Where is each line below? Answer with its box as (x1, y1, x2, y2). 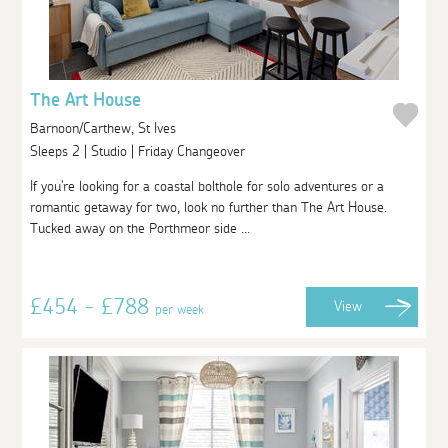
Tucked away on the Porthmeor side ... (30, 221, 251, 236)
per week (155, 302, 205, 317)
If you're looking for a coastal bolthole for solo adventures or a (30, 179, 385, 194)
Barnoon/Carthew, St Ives (30, 120, 177, 136)
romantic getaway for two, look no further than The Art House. (30, 200, 388, 215)
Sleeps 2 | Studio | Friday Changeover (30, 144, 250, 159)
